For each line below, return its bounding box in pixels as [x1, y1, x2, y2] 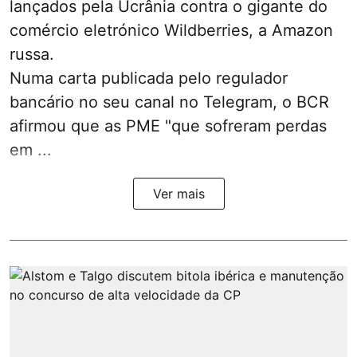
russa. [10, 44, 54, 64]
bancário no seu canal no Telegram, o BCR [10, 92, 329, 112]
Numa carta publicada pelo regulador [10, 68, 288, 88]
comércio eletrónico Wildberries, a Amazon [10, 20, 333, 40]
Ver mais [152, 185, 205, 202]
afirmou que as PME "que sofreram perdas [10, 116, 327, 135]
